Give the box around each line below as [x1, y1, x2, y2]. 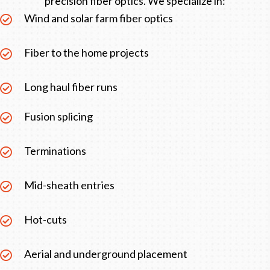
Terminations [24, 144, 86, 158]
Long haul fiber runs [24, 80, 118, 94]
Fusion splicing [24, 110, 93, 124]
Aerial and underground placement [24, 247, 187, 261]
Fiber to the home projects [24, 46, 149, 60]
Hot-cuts [24, 213, 67, 227]
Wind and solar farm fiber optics [24, 11, 173, 25]
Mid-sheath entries [24, 178, 115, 192]
